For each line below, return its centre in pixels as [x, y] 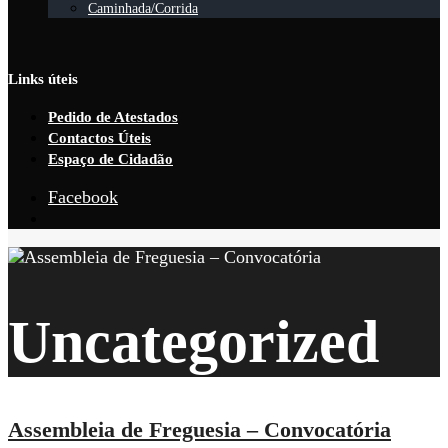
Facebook [83, 197]
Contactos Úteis [99, 138]
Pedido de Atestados [113, 117]
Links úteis [43, 79]
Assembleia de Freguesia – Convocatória [199, 430]
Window [77, 259]
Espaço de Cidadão [110, 159]
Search [71, 238]
